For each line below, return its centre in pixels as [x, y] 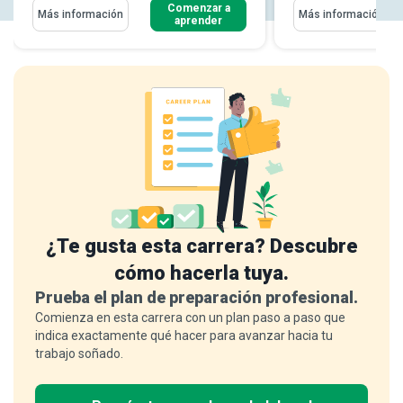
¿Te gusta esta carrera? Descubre [201, 246]
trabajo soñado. [79, 354]
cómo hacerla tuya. [201, 273]
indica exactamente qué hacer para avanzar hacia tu [184, 336]
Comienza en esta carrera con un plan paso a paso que [190, 318]
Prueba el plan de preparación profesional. [197, 298]
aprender [198, 21]
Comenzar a [198, 8]
